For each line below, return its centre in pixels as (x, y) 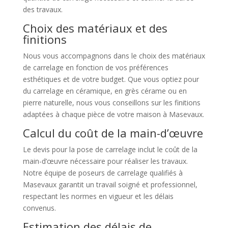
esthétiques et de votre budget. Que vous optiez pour (111, 79)
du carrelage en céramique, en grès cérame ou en (105, 91)
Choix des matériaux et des (95, 28)
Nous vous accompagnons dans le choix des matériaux (114, 56)
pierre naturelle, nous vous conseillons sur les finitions (111, 103)
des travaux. (42, 10)
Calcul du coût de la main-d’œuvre (113, 133)
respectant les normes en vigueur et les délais (98, 196)
